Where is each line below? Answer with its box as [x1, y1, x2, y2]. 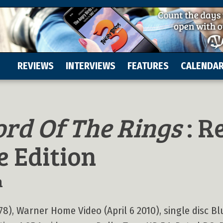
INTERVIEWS [66, 60, 115, 72]
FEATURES [127, 60, 169, 72]
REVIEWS [17, 60, 54, 72]
